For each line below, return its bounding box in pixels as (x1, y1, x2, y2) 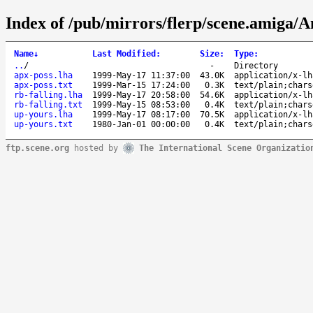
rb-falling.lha (14, 89, 82, 100)
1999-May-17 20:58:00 (92, 89, 190, 100)
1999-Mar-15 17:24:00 (92, 80, 190, 90)
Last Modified (92, 48, 156, 59)
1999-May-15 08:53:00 (92, 99, 190, 110)
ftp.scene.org (6, 143, 69, 153)
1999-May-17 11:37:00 (92, 70, 190, 80)
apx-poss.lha (14, 70, 73, 80)
